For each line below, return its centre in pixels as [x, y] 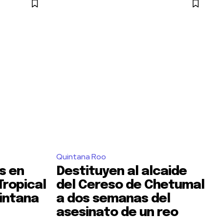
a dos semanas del [113, 199]
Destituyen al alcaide [121, 172]
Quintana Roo [81, 157]
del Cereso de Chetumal [130, 185]
